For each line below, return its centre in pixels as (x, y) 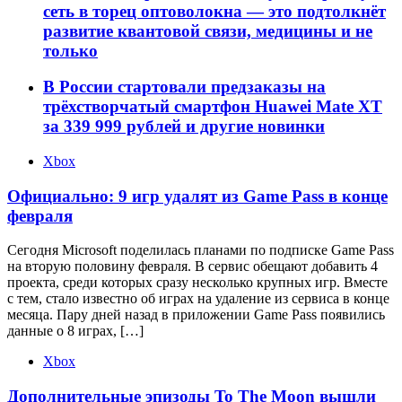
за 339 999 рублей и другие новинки (184, 127)
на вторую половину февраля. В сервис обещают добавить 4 (192, 267)
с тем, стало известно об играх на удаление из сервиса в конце (198, 299)
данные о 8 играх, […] (75, 331)
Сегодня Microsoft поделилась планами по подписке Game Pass (201, 250)
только (70, 50)
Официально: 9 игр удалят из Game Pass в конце (197, 196)
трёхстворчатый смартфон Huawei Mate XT (213, 107)
